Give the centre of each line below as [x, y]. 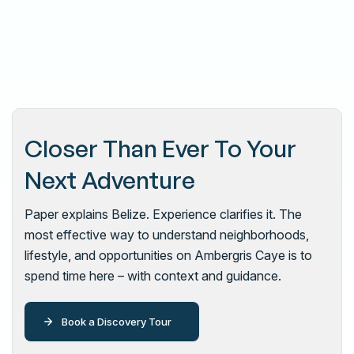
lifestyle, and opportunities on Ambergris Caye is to [168, 255]
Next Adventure [110, 180]
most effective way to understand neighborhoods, [167, 235]
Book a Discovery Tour [117, 322]
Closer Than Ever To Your [160, 148]
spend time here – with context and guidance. [153, 276]
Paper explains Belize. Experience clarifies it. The [163, 214]
